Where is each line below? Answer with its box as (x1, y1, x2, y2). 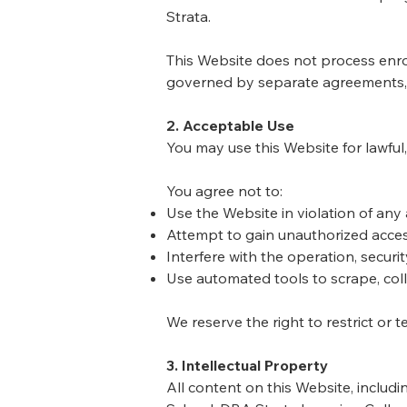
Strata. (166, 7, 211, 25)
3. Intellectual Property (166, 356, 328, 374)
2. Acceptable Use (166, 116, 294, 134)
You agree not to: (166, 182, 283, 200)
